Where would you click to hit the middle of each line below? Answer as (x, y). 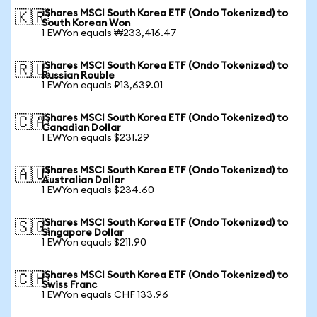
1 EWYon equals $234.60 (98, 190)
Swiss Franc (69, 285)
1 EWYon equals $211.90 (94, 243)
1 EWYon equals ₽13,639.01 (102, 86)
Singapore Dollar (83, 233)
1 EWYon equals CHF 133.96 (105, 295)
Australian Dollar (83, 180)
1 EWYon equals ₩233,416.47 (109, 33)
